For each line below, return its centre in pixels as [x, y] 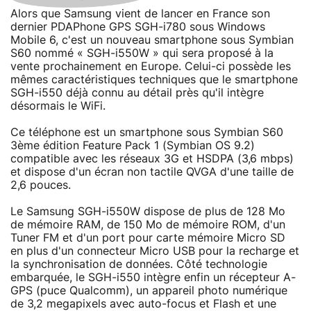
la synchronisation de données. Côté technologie [139, 264]
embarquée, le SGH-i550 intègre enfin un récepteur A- [153, 277]
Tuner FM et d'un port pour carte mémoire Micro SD [148, 238]
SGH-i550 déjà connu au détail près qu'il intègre [137, 93]
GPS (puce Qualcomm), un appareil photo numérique [149, 291]
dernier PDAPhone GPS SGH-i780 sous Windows [138, 27]
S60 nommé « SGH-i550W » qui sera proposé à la [142, 53]
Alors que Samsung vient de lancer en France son [140, 14]
